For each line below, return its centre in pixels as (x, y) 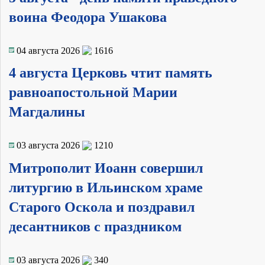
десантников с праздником (95, 227)
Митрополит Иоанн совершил (106, 168)
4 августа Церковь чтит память (111, 73)
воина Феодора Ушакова (88, 17)
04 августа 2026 (48, 50)
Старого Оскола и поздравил (102, 207)
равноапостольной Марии (93, 93)
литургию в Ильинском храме (106, 188)
